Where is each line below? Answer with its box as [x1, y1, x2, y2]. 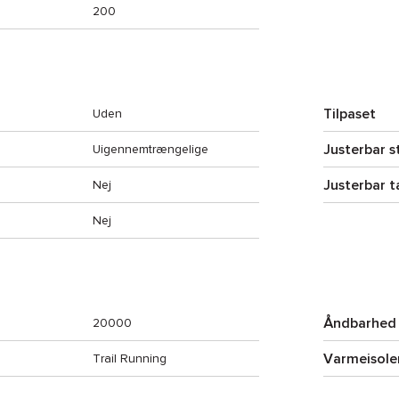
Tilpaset [323, 107, 376, 121]
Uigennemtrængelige [93, 142, 208, 156]
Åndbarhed [323, 316, 396, 330]
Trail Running [93, 352, 167, 365]
